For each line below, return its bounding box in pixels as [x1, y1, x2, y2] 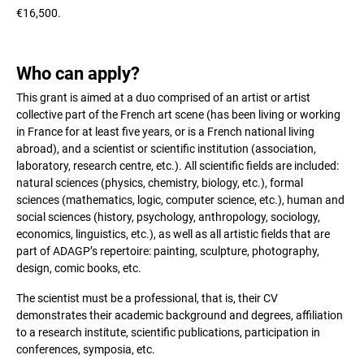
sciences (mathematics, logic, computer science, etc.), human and [16, 193, 344, 206]
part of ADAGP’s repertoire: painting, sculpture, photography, [16, 245, 319, 258]
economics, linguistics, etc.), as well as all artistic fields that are [16, 227, 330, 240]
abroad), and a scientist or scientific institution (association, [16, 142, 316, 155]
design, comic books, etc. [16, 262, 144, 275]
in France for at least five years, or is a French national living [16, 125, 314, 138]
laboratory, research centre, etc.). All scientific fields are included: [16, 159, 339, 172]
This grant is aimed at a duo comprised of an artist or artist [16, 91, 310, 104]
